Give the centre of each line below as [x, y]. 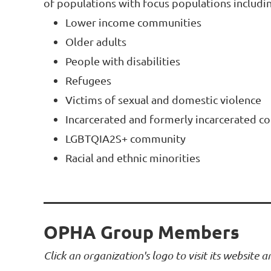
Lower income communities [135, 22]
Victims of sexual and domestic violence [163, 100]
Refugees [88, 80]
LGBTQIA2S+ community [126, 139]
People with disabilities [123, 61]
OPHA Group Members [142, 232]
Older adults [96, 42]
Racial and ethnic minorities [133, 158]
